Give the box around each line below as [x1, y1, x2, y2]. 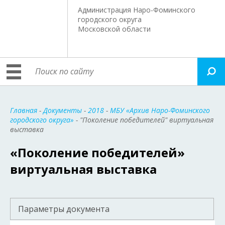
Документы [43, 105, 82, 115]
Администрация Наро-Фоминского [78, 5, 196, 15]
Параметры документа [18, 203, 109, 214]
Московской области [78, 24, 151, 34]
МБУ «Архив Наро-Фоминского [110, 105, 210, 115]
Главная [10, 105, 37, 115]
